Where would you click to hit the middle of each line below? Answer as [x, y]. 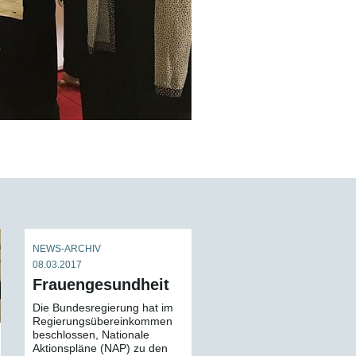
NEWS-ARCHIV [67, 249]
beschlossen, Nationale [91, 335]
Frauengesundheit [101, 284]
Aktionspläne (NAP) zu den [100, 348]
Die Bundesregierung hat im [103, 308]
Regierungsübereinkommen [103, 321]
